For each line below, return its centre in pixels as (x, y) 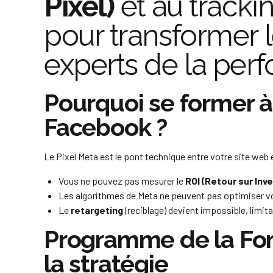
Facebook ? (106, 127)
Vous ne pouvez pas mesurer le (122, 181)
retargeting (97, 210)
